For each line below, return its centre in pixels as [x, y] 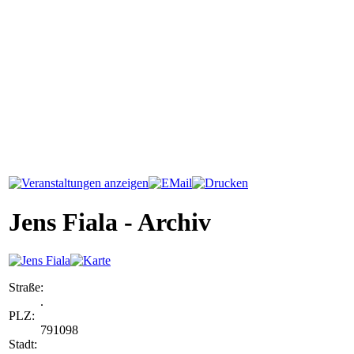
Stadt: [23, 345]
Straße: [26, 288]
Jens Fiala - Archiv [110, 222]
